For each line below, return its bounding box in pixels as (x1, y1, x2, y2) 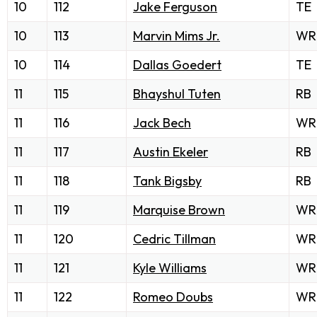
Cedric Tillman (133, 231, 216, 248)
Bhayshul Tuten (133, 86, 221, 103)
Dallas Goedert (133, 57, 221, 74)
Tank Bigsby (133, 173, 202, 190)
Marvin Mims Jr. (133, 28, 220, 45)
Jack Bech (133, 115, 191, 132)
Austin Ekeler (133, 144, 208, 161)
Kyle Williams (133, 260, 207, 277)
